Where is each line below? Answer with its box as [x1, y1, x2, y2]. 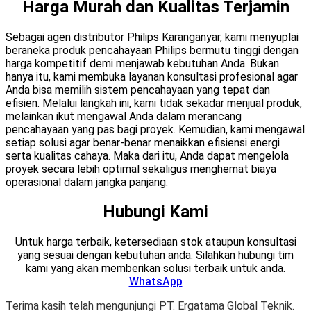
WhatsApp [128, 275, 183, 289]
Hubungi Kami [103, 202, 208, 222]
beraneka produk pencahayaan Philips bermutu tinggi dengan [6, 43, 299, 57]
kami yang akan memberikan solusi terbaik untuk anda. [26, 262, 285, 276]
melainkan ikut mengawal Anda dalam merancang [6, 109, 242, 123]
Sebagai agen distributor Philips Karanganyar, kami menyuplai [6, 30, 299, 44]
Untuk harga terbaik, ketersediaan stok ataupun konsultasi [15, 235, 296, 249]
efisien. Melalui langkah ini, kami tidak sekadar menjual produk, [6, 96, 302, 110]
